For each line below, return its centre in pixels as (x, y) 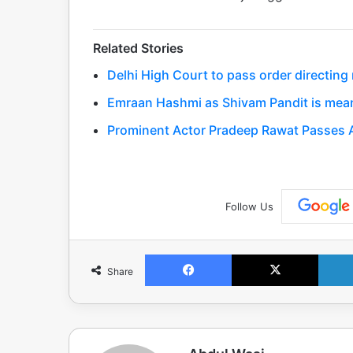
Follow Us (249, 206)
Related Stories (138, 48)
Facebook (255, 254)
